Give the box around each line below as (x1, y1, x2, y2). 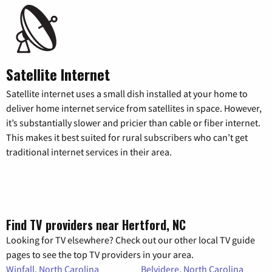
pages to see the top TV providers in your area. (6, 248, 194, 260)
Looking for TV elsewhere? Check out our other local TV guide (6, 233, 255, 246)
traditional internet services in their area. (6, 145, 172, 158)
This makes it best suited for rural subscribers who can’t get (6, 131, 248, 143)
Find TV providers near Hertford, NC (6, 215, 186, 234)
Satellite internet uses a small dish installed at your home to (6, 87, 248, 100)
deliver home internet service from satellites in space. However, (6, 101, 262, 114)
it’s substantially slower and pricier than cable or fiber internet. (6, 116, 260, 129)
